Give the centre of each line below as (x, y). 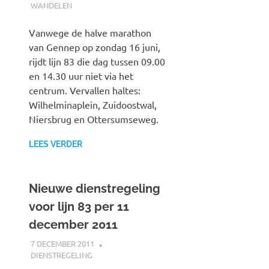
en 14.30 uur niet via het (81, 76)
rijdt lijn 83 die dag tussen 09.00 (97, 62)
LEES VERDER (56, 144)
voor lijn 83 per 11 (79, 207)
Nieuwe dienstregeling (95, 189)
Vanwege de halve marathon (90, 33)
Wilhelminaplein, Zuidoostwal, (93, 105)
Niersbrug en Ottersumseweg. (94, 119)
